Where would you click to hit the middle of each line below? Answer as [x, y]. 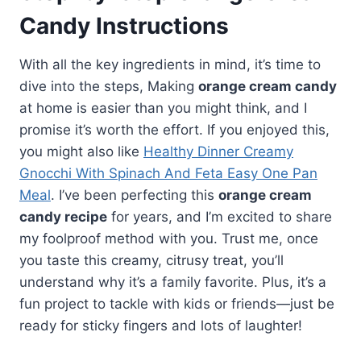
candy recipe [63, 216]
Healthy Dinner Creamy [218, 151]
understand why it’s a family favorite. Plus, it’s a [173, 282]
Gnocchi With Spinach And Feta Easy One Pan [168, 173]
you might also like [81, 151]
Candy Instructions [124, 25]
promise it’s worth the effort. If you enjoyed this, [174, 129]
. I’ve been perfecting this [135, 195]
